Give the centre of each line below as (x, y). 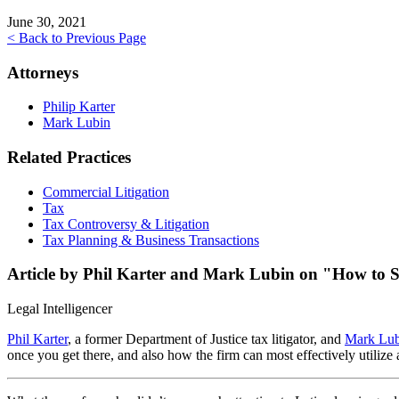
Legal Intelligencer (60, 309)
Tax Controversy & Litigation (126, 224)
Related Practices (69, 158)
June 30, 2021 (47, 21)
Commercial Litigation (106, 191)
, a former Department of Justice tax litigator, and (206, 339)
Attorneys (43, 72)
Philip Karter (79, 107)
